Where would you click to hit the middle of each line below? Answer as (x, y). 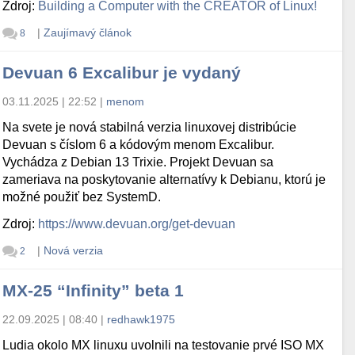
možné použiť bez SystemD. (82, 197)
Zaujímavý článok (87, 32)
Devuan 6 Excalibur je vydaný (122, 73)
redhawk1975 (141, 320)
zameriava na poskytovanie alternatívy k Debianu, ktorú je (164, 180)
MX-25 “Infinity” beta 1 (94, 291)
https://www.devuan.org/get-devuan (137, 224)
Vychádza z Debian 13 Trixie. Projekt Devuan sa (138, 162)
